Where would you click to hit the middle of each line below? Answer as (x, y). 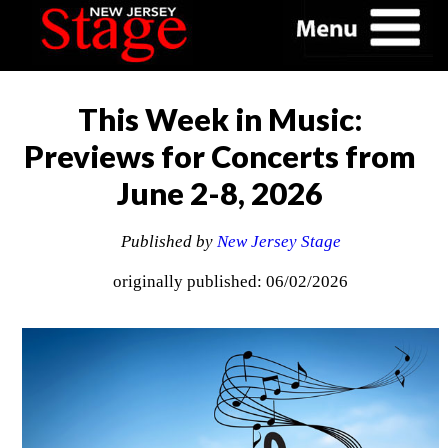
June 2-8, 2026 (219, 193)
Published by (168, 242)
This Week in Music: (219, 119)
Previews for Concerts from (219, 156)
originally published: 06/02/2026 (231, 282)
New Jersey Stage (278, 242)
